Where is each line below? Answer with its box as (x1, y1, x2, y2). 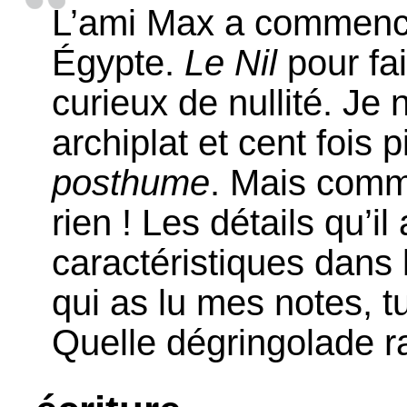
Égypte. (52, 42, 185, 83)
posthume (52, 162, 211, 203)
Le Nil (184, 42, 278, 83)
